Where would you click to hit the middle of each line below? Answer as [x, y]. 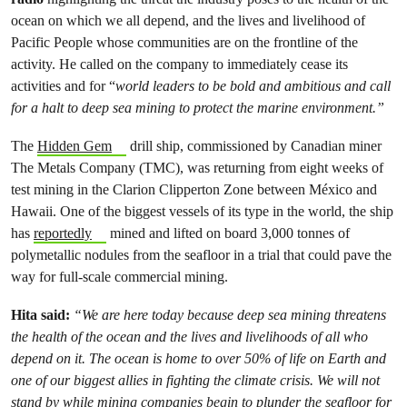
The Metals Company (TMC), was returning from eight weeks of [197, 167]
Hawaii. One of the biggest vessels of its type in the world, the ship [202, 211]
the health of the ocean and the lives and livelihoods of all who [189, 336]
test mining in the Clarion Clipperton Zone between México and [194, 189]
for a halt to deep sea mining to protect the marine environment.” [198, 107]
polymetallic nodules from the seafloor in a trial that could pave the [201, 254]
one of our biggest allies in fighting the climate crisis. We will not [195, 380]
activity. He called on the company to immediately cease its [179, 64]
